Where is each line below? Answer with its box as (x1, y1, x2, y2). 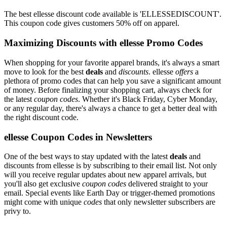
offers (175, 67, 193, 76)
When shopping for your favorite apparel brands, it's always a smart (4, 58, 219, 67)
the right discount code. (4, 112, 79, 122)
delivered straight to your (126, 179, 208, 188)
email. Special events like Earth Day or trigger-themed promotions (4, 188, 215, 198)
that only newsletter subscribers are (102, 198, 215, 207)
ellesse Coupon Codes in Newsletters (4, 131, 152, 142)
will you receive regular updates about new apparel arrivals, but (4, 170, 206, 179)
